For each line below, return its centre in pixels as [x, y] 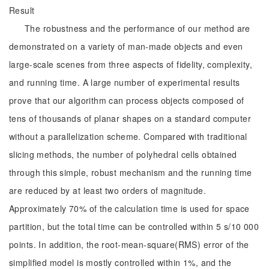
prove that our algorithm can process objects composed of [127, 100]
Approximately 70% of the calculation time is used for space [129, 208]
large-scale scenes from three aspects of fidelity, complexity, [131, 64]
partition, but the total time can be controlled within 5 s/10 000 [134, 226]
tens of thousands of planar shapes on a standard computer [130, 118]
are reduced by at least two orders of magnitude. [108, 190]
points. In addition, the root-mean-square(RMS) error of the [129, 244]
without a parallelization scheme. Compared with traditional [128, 136]
